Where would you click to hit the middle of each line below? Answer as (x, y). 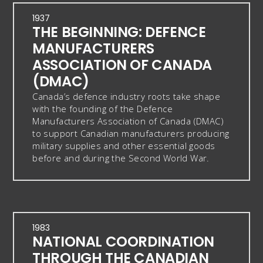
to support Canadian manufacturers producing (131, 134)
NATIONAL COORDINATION (123, 242)
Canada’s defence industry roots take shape (126, 97)
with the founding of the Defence (102, 109)
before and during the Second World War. (121, 158)
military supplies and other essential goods (124, 146)
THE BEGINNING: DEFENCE (119, 32)
